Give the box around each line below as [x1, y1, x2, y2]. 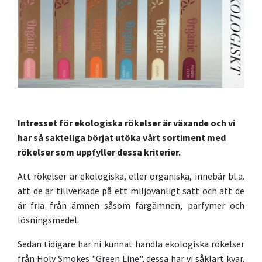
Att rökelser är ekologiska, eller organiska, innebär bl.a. [18, 170, 244, 182]
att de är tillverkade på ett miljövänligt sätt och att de [18, 185, 244, 196]
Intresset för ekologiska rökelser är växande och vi [18, 117, 235, 129]
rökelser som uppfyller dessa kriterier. [18, 146, 181, 158]
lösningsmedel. [18, 214, 82, 226]
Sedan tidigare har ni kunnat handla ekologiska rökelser [18, 238, 244, 250]
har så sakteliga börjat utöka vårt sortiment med [18, 132, 226, 143]
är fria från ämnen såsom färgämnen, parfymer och [18, 199, 244, 211]
